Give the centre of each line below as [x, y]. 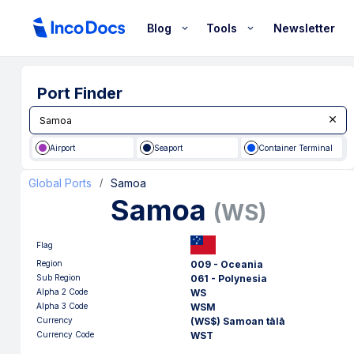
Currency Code [65, 334]
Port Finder [80, 93]
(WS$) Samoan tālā [238, 321]
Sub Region [58, 277]
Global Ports [60, 183]
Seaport [168, 147]
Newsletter [304, 28]
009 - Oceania [227, 264]
